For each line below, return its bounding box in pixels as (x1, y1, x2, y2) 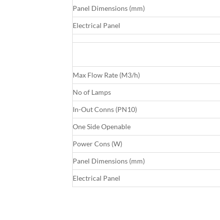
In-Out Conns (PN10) (73, 105, 137, 114)
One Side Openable (73, 122, 131, 131)
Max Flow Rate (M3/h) (73, 71, 140, 80)
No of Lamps (73, 88, 111, 97)
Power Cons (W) (73, 139, 122, 148)
